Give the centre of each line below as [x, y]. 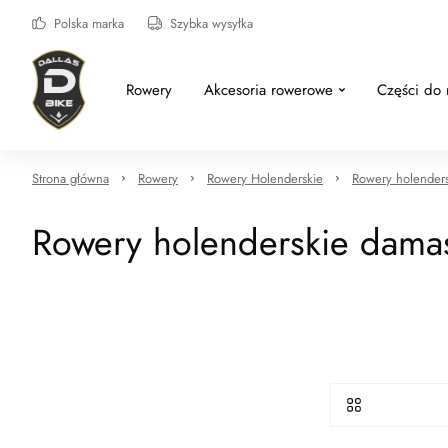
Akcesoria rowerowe [268, 90]
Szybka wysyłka [211, 23]
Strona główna [70, 178]
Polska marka [89, 23]
